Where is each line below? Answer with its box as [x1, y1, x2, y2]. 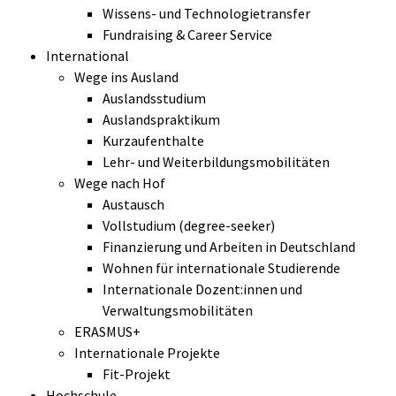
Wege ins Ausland [74, 68, 179, 87]
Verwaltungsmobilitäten [103, 301, 253, 320]
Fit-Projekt [103, 365, 171, 384]
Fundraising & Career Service [103, 26, 272, 44]
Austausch [103, 195, 164, 214]
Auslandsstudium [103, 89, 206, 108]
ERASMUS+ [74, 323, 141, 341]
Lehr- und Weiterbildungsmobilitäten [103, 153, 330, 171]
